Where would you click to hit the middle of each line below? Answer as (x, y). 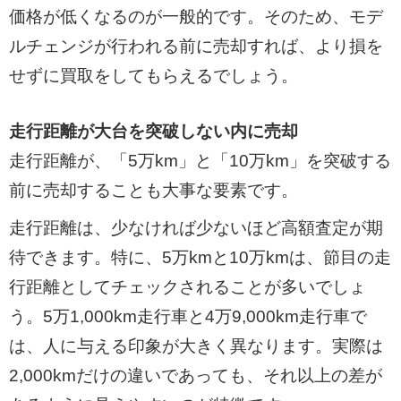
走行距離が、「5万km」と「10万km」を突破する (200, 160)
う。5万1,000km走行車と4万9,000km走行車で (188, 317)
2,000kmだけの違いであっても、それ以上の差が (195, 376)
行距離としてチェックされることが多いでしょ (187, 287)
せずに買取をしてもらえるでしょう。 (153, 75)
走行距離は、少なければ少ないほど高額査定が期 (196, 228)
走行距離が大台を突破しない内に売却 (153, 131)
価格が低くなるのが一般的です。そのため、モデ (196, 16)
